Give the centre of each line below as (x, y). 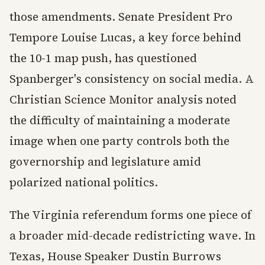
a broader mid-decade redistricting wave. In (132, 236)
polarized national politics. (84, 182)
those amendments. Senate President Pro (121, 17)
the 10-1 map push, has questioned (103, 58)
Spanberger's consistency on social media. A (132, 79)
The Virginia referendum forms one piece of (130, 215)
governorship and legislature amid (105, 162)
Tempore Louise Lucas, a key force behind (125, 38)
